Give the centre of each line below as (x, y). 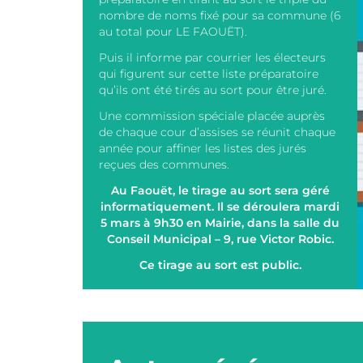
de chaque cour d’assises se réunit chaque (217, 132)
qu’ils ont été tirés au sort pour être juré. (213, 90)
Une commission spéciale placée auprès (212, 116)
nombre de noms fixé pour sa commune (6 (220, 15)
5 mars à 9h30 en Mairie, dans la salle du (220, 223)
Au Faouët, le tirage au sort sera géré (220, 190)
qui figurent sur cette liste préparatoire (209, 74)
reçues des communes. (164, 164)
